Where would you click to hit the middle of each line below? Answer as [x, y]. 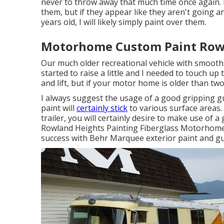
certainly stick [102, 108]
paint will [59, 108]
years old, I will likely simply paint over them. [123, 22]
